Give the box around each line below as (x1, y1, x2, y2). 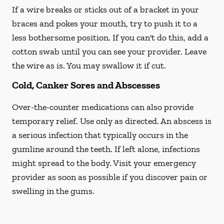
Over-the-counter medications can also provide (12, 101, 193, 112)
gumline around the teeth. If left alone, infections (12, 143, 200, 154)
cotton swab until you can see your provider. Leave (12, 46, 206, 57)
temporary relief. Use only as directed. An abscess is (12, 115, 211, 126)
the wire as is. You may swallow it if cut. (12, 60, 166, 71)
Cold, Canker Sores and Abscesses (12, 79, 160, 91)
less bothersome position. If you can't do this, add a (12, 32, 208, 43)
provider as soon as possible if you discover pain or (12, 171, 207, 182)
